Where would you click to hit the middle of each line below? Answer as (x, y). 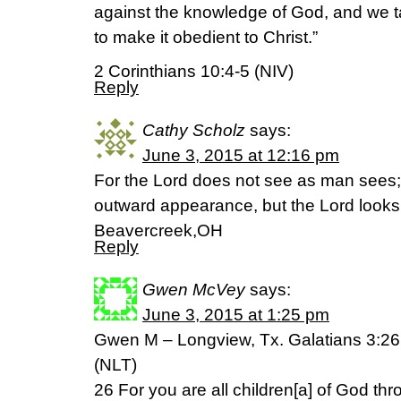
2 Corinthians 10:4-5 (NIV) (194, 71)
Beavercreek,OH (158, 230)
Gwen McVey (194, 290)
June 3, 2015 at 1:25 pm (236, 315)
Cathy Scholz (194, 130)
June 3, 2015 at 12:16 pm (241, 155)
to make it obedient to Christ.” (206, 37)
